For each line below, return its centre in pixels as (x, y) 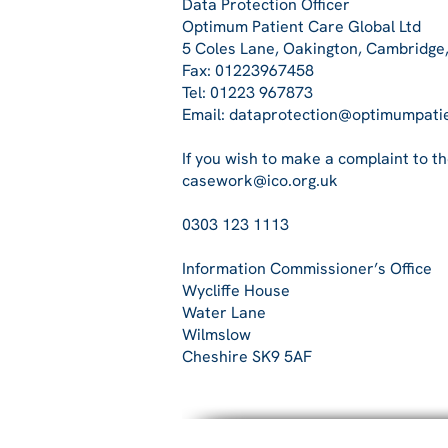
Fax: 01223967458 (248, 70)
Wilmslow (216, 334)
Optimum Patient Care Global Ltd (301, 26)
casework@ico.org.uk (260, 180)
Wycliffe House (236, 290)
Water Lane (224, 312)
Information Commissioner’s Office (307, 268)
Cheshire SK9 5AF (247, 356)
